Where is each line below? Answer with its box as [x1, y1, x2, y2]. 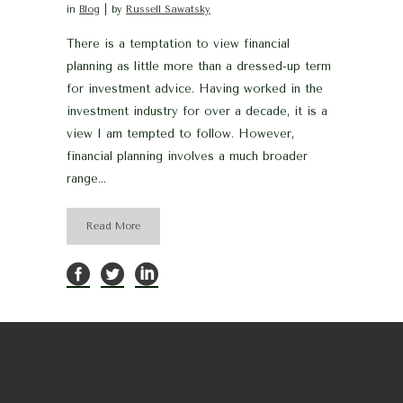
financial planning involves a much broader [67, 148, 308, 163]
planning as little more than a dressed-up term [67, 58, 331, 73]
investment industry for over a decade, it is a [67, 103, 327, 118]
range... [67, 171, 106, 185]
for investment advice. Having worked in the [67, 81, 323, 95]
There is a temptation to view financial [67, 36, 290, 50]
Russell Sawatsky [126, 3, 210, 15]
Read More [86, 219, 140, 232]
